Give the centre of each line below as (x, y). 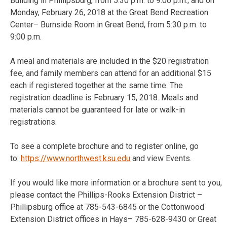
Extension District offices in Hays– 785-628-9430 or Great (113, 219)
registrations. (33, 122)
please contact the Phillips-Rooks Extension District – (106, 195)
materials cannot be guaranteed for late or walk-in (98, 109)
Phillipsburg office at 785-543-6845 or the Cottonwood (107, 207)
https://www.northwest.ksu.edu (75, 158)
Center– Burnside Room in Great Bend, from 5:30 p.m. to (108, 24)
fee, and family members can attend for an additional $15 (111, 73)
